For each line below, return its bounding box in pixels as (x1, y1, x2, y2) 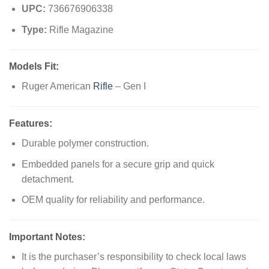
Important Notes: (9, 232, 85, 243)
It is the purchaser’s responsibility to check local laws (21, 252, 246, 262)
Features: (9, 118, 52, 129)
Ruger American (21, 81, 93, 92)
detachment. (21, 174, 74, 184)
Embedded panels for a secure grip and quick (21, 159, 214, 169)
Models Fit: (9, 61, 59, 72)
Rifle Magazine (46, 24, 113, 35)
